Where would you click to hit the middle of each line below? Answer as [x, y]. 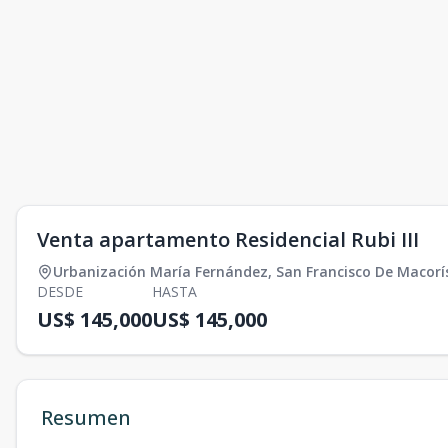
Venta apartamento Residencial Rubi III [228, 239]
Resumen [86, 417]
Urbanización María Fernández [160, 271]
